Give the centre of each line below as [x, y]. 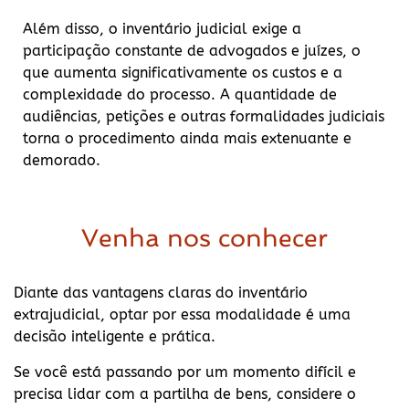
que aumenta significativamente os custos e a [183, 72]
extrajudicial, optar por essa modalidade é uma [182, 315]
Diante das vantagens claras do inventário [161, 293]
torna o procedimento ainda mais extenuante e [187, 138]
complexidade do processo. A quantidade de [180, 94]
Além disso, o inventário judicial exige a [162, 28]
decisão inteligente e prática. [115, 337]
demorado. [62, 160]
